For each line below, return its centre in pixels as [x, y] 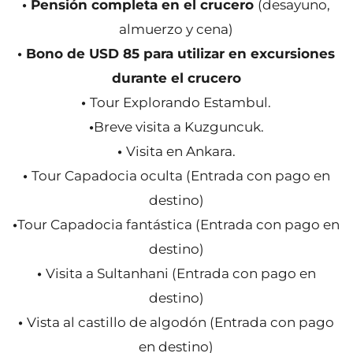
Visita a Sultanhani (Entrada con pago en [180, 273]
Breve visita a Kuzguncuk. [178, 127]
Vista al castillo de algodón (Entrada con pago [181, 322]
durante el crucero [176, 78]
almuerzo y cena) [176, 29]
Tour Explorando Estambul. [181, 102]
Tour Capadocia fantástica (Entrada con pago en [179, 225]
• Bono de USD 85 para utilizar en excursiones [176, 54]
